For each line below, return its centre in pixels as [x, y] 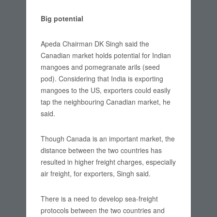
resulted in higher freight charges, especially [108, 162]
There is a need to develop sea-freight [99, 199]
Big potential [62, 18]
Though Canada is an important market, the [108, 139]
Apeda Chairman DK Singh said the [95, 44]
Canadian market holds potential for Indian [106, 55]
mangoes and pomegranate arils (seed [100, 67]
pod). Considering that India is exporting [102, 78]
